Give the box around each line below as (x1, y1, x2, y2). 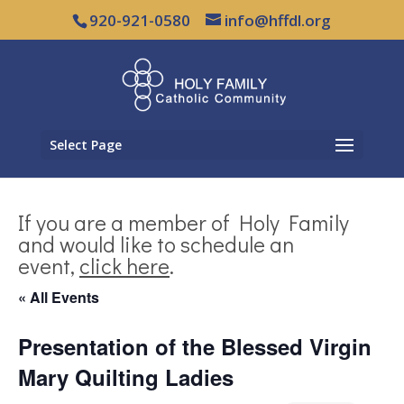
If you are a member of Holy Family (18, 208, 349, 236)
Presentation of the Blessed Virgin (18, 331, 372, 362)
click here (79, 252, 170, 280)
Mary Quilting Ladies (18, 362, 234, 392)
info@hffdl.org (225, 9, 332, 31)
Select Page (49, 135, 122, 153)
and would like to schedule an (18, 230, 294, 258)
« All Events (18, 287, 99, 308)
